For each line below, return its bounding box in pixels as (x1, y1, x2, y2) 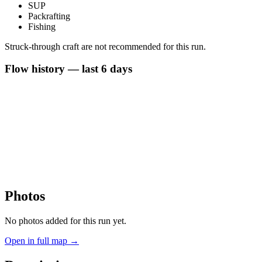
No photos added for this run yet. (5, 215, 126, 226)
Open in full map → (5, 235, 79, 246)
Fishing (28, 21, 56, 32)
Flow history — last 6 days (5, 63, 132, 75)
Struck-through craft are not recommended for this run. (5, 41, 206, 51)
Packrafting (28, 11, 70, 21)
